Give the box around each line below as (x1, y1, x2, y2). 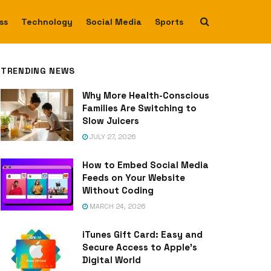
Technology (21, 16, 73, 27)
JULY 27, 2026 (88, 132, 136, 141)
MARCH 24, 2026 (88, 202, 146, 211)
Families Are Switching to (82, 102, 197, 114)
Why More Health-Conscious (82, 90, 209, 101)
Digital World (82, 254, 141, 266)
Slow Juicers (82, 115, 139, 126)
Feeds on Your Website (82, 172, 185, 183)
